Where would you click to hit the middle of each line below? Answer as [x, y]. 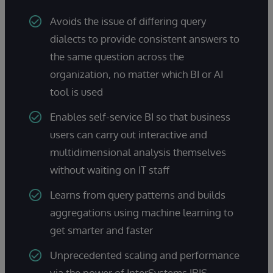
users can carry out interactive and [129, 134]
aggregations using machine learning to [142, 212]
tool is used [76, 91]
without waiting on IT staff [110, 169]
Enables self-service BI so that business [140, 116]
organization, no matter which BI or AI [136, 74]
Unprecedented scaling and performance [145, 255]
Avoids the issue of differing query [128, 21]
